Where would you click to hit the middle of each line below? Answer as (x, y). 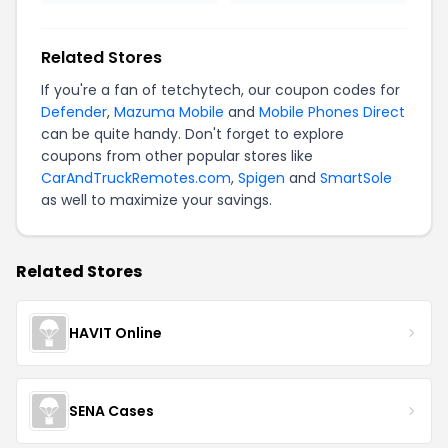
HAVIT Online (115, 332)
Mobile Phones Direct (332, 112)
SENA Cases (111, 410)
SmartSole (356, 178)
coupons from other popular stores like (177, 156)
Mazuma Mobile (169, 112)
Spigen (261, 178)
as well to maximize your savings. (156, 200)
